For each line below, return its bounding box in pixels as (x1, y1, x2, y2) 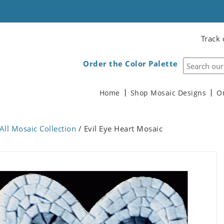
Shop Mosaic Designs (130, 88, 206, 97)
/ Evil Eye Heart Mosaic (76, 123, 162, 133)
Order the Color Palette (83, 58, 178, 68)
